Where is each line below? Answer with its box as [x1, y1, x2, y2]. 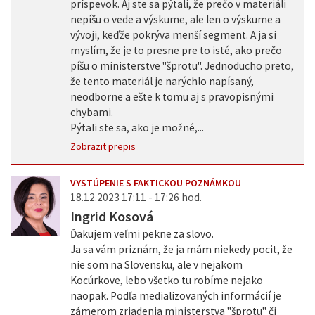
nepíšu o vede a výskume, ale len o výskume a [70, 13, 281, 27]
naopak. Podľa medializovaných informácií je [70, 289, 281, 303]
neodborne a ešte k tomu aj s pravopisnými [70, 90, 274, 104]
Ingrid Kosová [70, 207, 153, 226]
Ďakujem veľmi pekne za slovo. [70, 227, 214, 241]
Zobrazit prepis [70, 140, 136, 153]
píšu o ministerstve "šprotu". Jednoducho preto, [70, 59, 294, 73]
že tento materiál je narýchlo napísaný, [70, 75, 254, 89]
